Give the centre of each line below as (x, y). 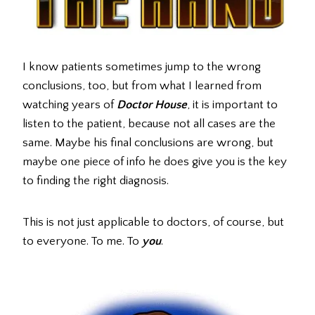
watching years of (70, 105)
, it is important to (232, 105)
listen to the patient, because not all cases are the (149, 124)
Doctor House (152, 105)
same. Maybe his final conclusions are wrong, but (148, 143)
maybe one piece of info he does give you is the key (155, 162)
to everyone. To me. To (82, 242)
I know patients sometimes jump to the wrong (142, 67)
